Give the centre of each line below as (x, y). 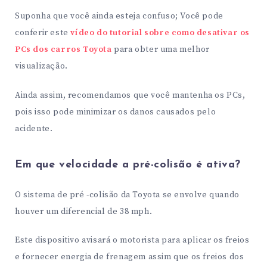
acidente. (34, 128)
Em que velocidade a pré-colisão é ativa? (128, 165)
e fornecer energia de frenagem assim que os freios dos (130, 257)
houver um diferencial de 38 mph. (84, 211)
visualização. (41, 66)
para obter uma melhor (161, 49)
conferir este (43, 32)
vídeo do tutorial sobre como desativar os (160, 32)
